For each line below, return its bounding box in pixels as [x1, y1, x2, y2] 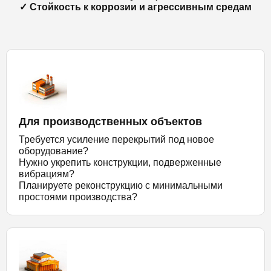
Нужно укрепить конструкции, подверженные [19, 157, 221, 168]
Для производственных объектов [19, 115, 202, 128]
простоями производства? [19, 191, 137, 202]
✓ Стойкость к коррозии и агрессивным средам [19, 1, 252, 12]
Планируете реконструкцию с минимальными [19, 180, 223, 191]
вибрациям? [19, 168, 74, 179]
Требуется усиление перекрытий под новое [19, 134, 214, 145]
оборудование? [19, 145, 88, 156]
